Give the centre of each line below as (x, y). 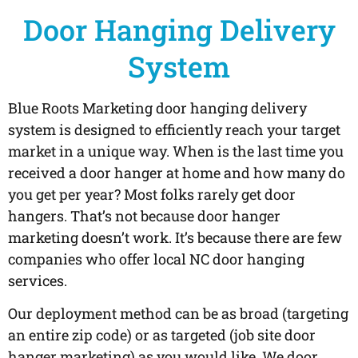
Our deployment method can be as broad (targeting (178, 313)
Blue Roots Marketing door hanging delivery (157, 107)
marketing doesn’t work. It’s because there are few (175, 237)
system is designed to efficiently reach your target (174, 129)
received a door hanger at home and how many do (177, 172)
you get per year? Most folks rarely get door (152, 194)
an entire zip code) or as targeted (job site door (162, 334)
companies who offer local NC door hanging (156, 259)
